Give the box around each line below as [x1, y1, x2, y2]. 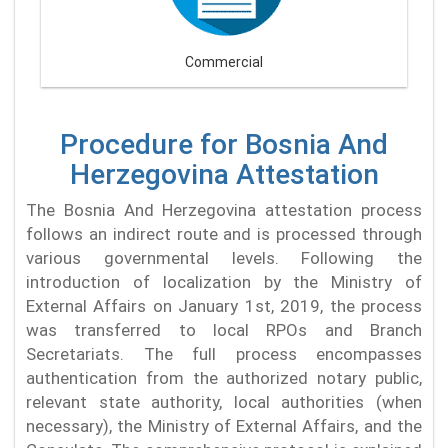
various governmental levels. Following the [26, 247, 422, 268]
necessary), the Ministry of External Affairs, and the [26, 415, 422, 436]
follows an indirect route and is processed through [26, 223, 422, 244]
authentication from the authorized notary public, [26, 367, 422, 388]
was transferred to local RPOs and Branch [26, 319, 422, 340]
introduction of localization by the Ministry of [26, 271, 422, 292]
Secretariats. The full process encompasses [26, 343, 422, 364]
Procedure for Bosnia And [60, 127, 388, 161]
